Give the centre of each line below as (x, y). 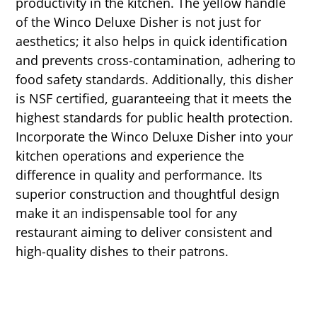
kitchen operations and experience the (130, 155)
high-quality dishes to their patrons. (122, 251)
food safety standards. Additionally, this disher (155, 79)
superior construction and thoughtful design (148, 194)
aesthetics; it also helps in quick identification (152, 41)
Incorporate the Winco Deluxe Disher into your (155, 136)
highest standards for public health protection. (155, 117)
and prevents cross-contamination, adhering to (156, 60)
